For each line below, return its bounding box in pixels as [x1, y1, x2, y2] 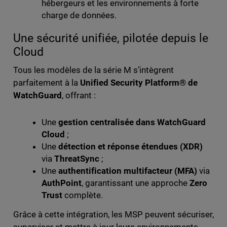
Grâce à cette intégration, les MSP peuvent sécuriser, [13, 209, 214, 220]
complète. [62, 190, 103, 201]
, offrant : [61, 90, 96, 101]
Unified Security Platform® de [80, 78, 198, 88]
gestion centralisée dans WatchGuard [58, 117, 206, 128]
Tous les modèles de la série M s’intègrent [13, 65, 174, 75]
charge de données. [41, 10, 117, 21]
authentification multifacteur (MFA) [58, 166, 198, 176]
